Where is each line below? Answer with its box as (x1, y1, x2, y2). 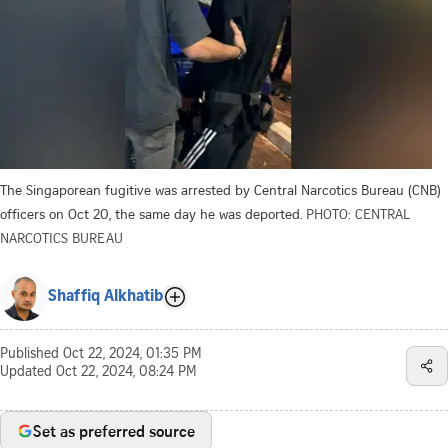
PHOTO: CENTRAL (306, 203, 410, 223)
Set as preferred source (33, 419, 195, 442)
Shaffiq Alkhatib (48, 288, 163, 305)
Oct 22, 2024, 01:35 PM (63, 347, 202, 362)
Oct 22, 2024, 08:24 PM (56, 365, 197, 380)
